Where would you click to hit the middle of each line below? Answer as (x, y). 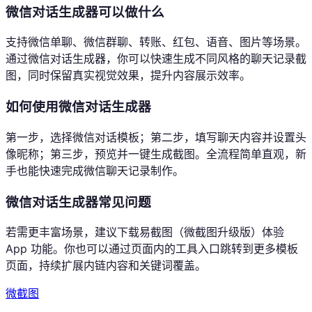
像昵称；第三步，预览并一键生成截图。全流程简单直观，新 (156, 154)
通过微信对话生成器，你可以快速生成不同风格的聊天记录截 (156, 59)
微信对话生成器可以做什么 (85, 12)
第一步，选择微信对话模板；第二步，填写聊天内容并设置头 (156, 137)
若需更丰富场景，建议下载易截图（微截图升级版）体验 (145, 232)
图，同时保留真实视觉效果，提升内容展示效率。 (128, 76)
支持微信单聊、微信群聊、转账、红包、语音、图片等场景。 (156, 42)
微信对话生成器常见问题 (78, 202)
